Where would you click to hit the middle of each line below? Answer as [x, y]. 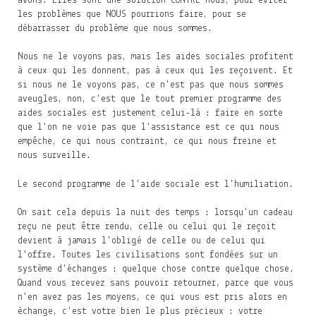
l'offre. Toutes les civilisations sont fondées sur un [148, 255]
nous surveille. [54, 156]
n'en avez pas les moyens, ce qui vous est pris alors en [152, 297]
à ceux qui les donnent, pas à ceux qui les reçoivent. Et [155, 71]
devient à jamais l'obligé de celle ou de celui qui [141, 241]
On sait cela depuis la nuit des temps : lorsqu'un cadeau [155, 212]
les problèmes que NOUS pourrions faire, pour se [132, 14]
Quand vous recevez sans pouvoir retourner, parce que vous [156, 283]
